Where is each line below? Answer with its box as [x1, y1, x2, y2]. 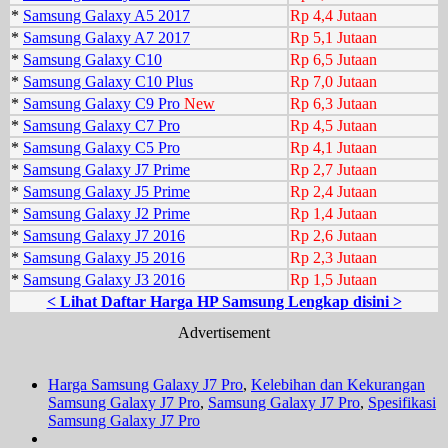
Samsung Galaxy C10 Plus [23, 72, 193, 90]
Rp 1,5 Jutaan [290, 270, 377, 288]
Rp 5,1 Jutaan [290, 28, 377, 46]
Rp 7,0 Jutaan [290, 72, 377, 90]
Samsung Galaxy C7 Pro [23, 116, 180, 134]
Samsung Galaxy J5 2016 [23, 248, 185, 266]
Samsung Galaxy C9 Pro [23, 94, 184, 112]
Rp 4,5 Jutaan [290, 116, 377, 134]
